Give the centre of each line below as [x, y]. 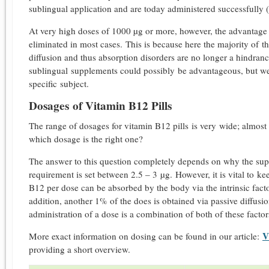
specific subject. [59, 84]
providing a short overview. [81, 249]
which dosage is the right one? [86, 138]
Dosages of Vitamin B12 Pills [100, 106]
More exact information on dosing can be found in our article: [146, 236]
